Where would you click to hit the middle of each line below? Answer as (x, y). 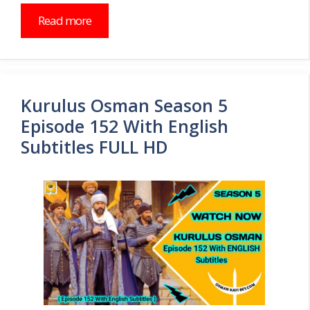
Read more (65, 20)
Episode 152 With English (125, 126)
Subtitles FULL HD (94, 146)
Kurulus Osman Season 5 (124, 105)
